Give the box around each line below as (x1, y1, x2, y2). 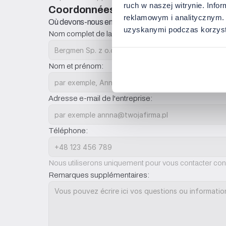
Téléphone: (48, 125, 88, 136)
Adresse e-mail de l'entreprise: (48, 92, 152, 104)
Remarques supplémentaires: (48, 169, 149, 181)
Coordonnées (48, 2, 115, 17)
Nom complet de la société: (48, 28, 141, 39)
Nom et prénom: (48, 60, 103, 72)
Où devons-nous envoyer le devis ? (48, 16, 164, 28)
